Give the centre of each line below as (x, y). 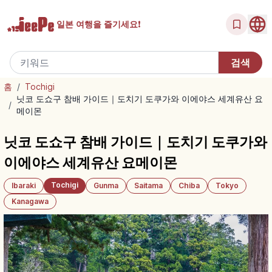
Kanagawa (30, 201)
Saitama (148, 185)
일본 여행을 (79, 24)
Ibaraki (24, 185)
